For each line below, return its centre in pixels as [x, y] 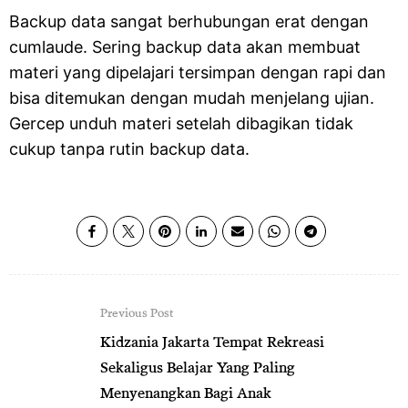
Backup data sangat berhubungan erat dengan [189, 21]
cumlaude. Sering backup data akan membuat [185, 47]
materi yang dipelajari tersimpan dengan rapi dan [198, 72]
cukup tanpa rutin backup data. [129, 149]
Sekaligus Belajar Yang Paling [198, 367]
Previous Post [137, 312]
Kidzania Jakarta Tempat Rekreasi [212, 341]
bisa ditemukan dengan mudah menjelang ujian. [192, 98]
